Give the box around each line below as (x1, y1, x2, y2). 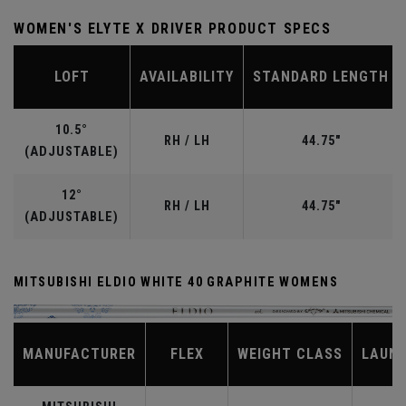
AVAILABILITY (140, 68, 234, 86)
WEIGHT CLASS (237, 345, 343, 363)
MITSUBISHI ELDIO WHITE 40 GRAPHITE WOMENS (14, 275, 339, 291)
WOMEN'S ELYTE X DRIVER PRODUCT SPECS (14, 20, 332, 38)
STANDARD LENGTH (253, 68, 389, 86)
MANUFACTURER (23, 345, 136, 363)
